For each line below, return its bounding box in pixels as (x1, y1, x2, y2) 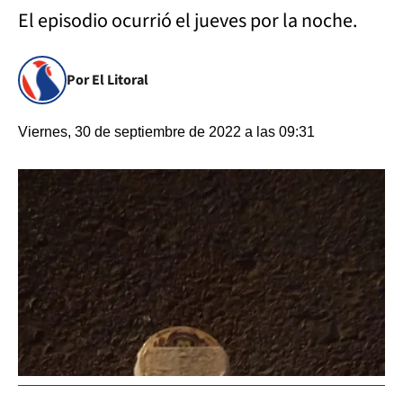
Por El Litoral (67, 70, 148, 90)
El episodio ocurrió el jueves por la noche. (18, 6, 361, 35)
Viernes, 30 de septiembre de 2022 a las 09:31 (18, 124, 315, 139)
